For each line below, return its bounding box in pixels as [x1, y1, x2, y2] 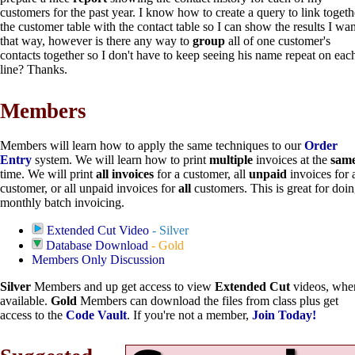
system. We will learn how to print [32, 152, 209, 166]
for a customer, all [154, 166, 249, 181]
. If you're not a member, [127, 307, 252, 322]
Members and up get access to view [34, 279, 215, 293]
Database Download [46, 238, 149, 252]
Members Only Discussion [32, 252, 165, 266]
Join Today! [252, 307, 316, 322]
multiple [209, 152, 256, 166]
